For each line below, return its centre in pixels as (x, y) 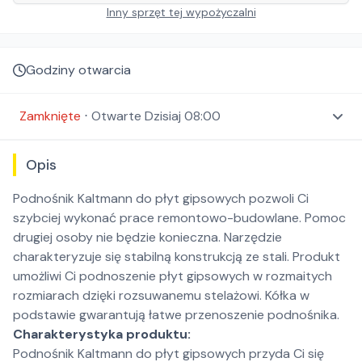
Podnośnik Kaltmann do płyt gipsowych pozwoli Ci (161, 198)
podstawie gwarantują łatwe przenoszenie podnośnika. (176, 315)
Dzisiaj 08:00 (183, 116)
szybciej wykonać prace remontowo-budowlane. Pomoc (179, 218)
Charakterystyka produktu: (102, 334)
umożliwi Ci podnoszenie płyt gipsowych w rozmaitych (173, 276)
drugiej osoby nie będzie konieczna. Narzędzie (147, 237)
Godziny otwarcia (78, 70)
